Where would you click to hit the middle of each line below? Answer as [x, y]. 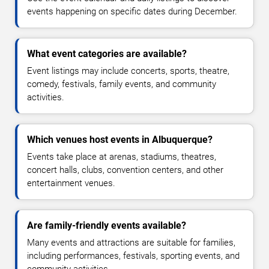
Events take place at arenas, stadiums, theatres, [122, 156]
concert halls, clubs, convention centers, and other [125, 170]
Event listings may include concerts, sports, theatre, [128, 71]
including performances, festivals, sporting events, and [133, 255]
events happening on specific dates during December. [132, 11]
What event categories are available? [107, 53]
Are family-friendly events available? [107, 225]
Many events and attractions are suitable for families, [131, 242]
